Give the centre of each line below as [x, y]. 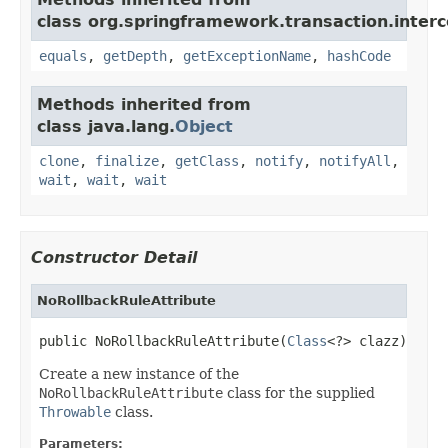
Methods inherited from [144, 104]
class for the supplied [299, 392]
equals [63, 55]
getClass [207, 160]
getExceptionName [247, 55]
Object [204, 126]
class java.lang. [106, 126]
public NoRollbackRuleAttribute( [163, 340]
